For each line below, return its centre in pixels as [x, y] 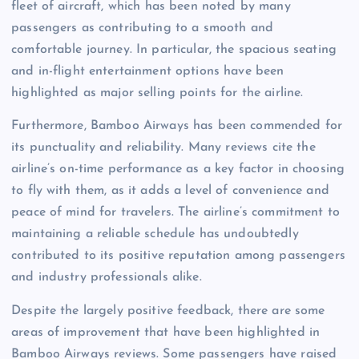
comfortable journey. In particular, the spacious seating [174, 50]
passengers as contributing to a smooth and [142, 28]
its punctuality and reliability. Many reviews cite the [163, 148]
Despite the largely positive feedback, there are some [168, 311]
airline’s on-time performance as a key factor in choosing [178, 169]
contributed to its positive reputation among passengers [178, 256]
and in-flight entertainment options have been [148, 72]
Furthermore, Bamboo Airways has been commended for [177, 126]
